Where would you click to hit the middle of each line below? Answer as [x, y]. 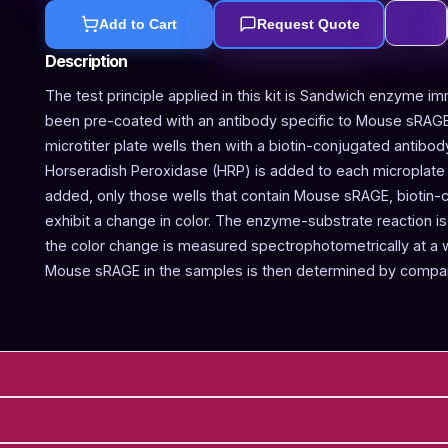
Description [86, 60]
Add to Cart [138, 24]
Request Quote [308, 24]
